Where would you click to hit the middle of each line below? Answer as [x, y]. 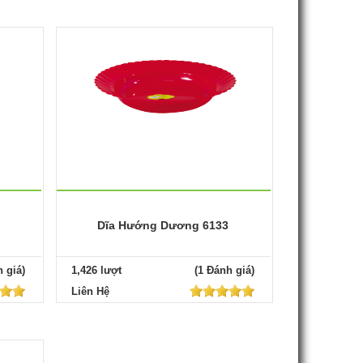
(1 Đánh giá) [224, 270]
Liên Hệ [90, 291]
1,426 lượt [96, 270]
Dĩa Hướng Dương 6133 [162, 225]
